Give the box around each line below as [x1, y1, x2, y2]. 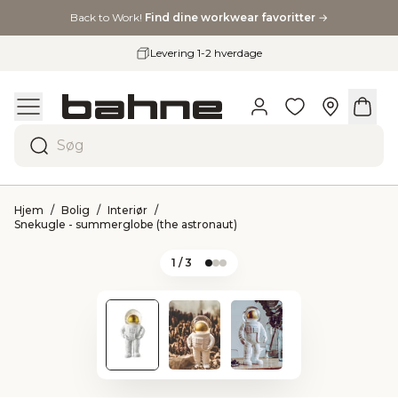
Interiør [107, 203, 147, 217]
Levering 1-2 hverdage [150, 46, 262, 60]
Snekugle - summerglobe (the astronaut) [14, 218, 237, 231]
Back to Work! [70, 11, 145, 24]
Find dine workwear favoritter [145, 11, 318, 24]
